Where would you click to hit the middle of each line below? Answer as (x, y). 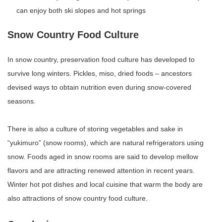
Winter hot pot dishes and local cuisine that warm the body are (105, 184)
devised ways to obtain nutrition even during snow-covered (99, 87)
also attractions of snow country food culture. (78, 198)
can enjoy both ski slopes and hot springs (81, 10)
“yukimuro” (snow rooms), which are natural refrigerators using (106, 142)
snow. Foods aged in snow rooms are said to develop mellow (103, 156)
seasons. (22, 101)
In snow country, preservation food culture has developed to (101, 59)
